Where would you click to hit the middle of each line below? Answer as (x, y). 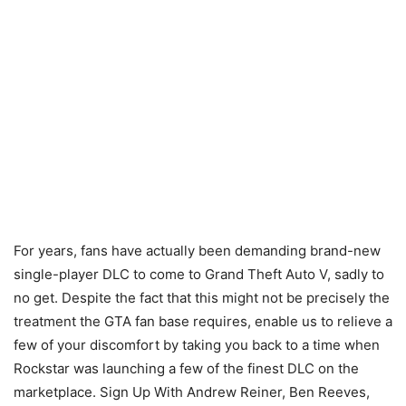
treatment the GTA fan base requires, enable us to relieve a (203, 321)
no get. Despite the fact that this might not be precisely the (202, 298)
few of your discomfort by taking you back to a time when (197, 345)
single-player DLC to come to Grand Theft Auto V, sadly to (199, 274)
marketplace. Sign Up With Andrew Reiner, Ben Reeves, (192, 392)
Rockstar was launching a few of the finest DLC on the (186, 368)
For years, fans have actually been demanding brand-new (197, 251)
